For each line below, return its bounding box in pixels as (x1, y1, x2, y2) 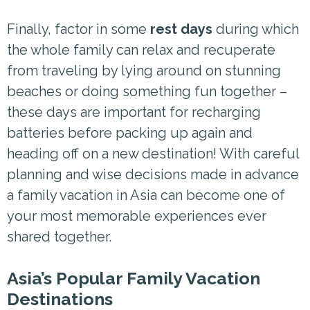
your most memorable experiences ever (7, 207, 266, 224)
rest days (150, 20, 212, 37)
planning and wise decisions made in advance (7, 165, 299, 183)
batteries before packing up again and (7, 124, 253, 141)
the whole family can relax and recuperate (7, 41, 275, 58)
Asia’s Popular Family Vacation (7, 267, 260, 289)
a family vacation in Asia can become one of (7, 186, 285, 203)
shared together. (7, 228, 111, 245)
